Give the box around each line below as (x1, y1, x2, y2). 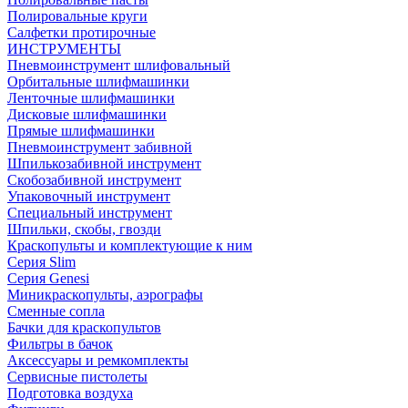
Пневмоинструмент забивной (7, 139, 192, 155)
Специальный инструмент (7, 205, 172, 220)
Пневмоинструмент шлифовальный (7, 57, 230, 73)
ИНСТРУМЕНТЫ (7, 41, 121, 56)
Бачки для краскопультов (7, 320, 161, 335)
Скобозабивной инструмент (7, 172, 181, 188)
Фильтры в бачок (7, 336, 113, 352)
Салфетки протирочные (7, 25, 156, 40)
